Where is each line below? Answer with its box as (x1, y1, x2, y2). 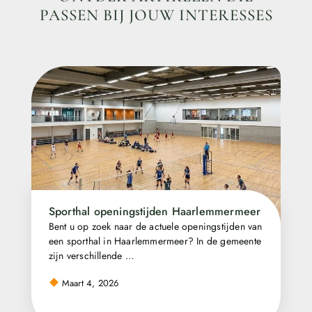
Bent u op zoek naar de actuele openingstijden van (48, 219, 263, 234)
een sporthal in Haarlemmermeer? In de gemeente (48, 234, 262, 249)
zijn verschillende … (48, 249, 134, 263)
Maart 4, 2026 (58, 276, 119, 290)
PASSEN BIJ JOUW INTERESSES (39, 6, 273, 26)
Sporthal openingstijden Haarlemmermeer (48, 203, 261, 220)
